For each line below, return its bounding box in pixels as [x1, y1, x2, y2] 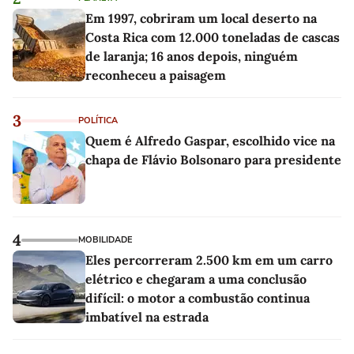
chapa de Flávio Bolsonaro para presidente [85, 151, 341, 168]
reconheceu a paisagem [85, 66, 226, 83]
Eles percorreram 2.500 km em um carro [85, 251, 333, 268]
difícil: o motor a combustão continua [85, 289, 310, 306]
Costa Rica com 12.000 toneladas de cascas [85, 28, 340, 45]
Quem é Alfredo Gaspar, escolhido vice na [85, 132, 335, 149]
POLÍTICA [78, 114, 118, 126]
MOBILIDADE [78, 233, 132, 246]
